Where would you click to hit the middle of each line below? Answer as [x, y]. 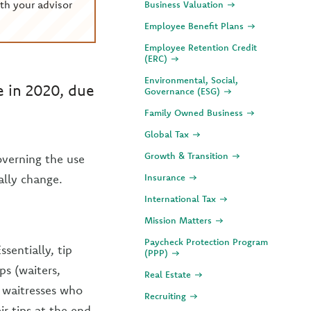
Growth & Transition [188, 155]
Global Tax [168, 134]
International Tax [182, 199]
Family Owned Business [195, 112]
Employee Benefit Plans [195, 26]
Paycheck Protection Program [206, 242]
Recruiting [167, 296]
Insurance [166, 177]
